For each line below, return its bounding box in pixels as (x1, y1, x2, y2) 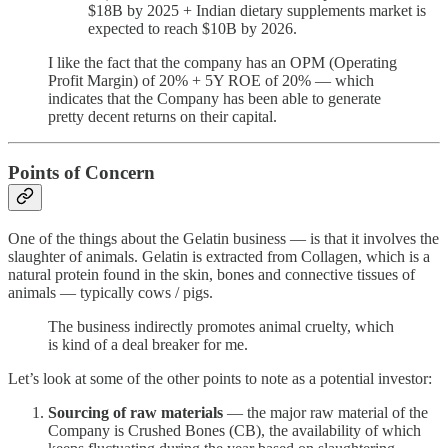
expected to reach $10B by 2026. (88, 19, 297, 37)
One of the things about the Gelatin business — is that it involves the (8, 230, 439, 248)
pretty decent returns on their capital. (48, 107, 277, 125)
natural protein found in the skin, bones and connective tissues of (8, 266, 415, 284)
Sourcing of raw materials (48, 404, 223, 422)
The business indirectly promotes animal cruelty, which (48, 318, 394, 336)
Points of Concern (8, 162, 155, 184)
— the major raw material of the (223, 404, 428, 422)
